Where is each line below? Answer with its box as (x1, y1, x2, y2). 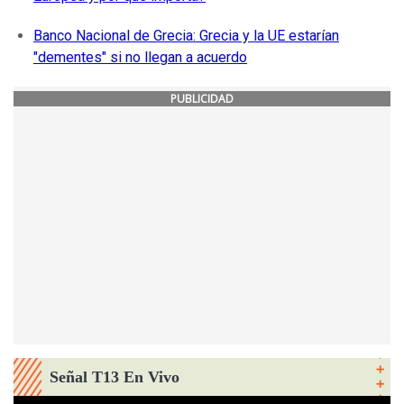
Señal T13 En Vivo (50, 368, 179, 387)
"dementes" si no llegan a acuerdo (33, 49, 247, 67)
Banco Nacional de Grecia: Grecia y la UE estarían (33, 27, 339, 45)
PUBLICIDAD (170, 91, 234, 107)
